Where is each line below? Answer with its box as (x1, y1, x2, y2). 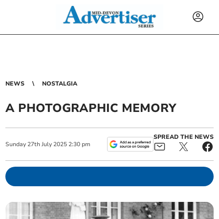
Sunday (5, 140, 26, 148)
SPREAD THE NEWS (153, 133, 214, 141)
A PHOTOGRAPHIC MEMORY (5, 100, 177, 116)
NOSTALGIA (42, 80, 78, 88)
